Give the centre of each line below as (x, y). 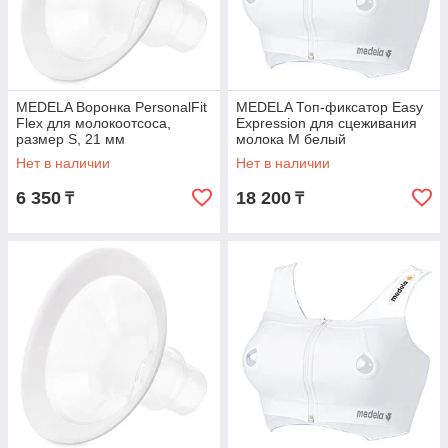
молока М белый (291, 139)
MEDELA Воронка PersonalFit (111, 107)
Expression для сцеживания (326, 123)
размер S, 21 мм (70, 139)
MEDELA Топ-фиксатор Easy (329, 107)
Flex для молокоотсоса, (93, 123)
